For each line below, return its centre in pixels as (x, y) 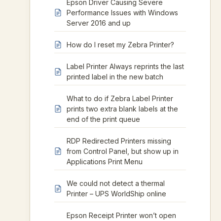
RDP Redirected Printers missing (119, 141)
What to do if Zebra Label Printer (120, 98)
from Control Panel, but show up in (123, 151)
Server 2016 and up (99, 23)
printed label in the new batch (115, 77)
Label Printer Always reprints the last (125, 66)
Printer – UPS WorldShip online (116, 194)
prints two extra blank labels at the (122, 109)
